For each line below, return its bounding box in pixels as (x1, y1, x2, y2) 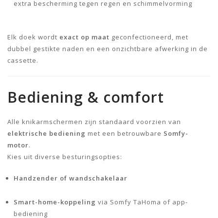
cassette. (7, 55, 38, 65)
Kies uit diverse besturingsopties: (7, 152, 122, 161)
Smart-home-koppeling (14, 197, 96, 206)
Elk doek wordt (7, 32, 59, 41)
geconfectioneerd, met (109, 32, 188, 41)
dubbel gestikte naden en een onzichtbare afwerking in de (7, 44, 208, 53)
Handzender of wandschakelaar (14, 173, 127, 182)
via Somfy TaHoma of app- (96, 197, 188, 206)
